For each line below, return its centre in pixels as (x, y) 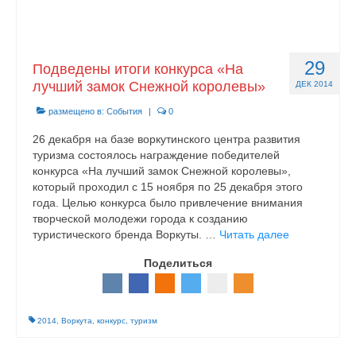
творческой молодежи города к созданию (140, 219)
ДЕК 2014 (314, 84)
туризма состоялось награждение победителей (156, 155)
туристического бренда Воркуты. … (126, 234)
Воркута (77, 321)
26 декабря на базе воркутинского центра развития (166, 139)
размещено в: (76, 111)
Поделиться (178, 263)
